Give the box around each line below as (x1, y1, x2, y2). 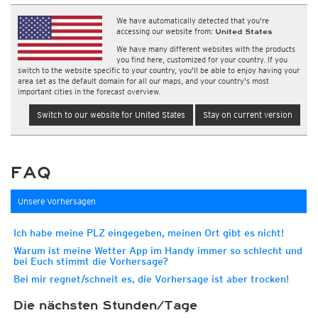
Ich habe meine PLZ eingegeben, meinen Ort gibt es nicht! (13, 227, 284, 238)
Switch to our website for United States (37, 109, 185, 120)
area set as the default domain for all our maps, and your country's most (18, 76, 269, 86)
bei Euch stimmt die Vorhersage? (13, 256, 168, 267)
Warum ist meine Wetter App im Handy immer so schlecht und (13, 245, 302, 256)
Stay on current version (203, 109, 292, 120)
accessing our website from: (116, 26, 216, 36)
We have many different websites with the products (116, 44, 296, 54)
